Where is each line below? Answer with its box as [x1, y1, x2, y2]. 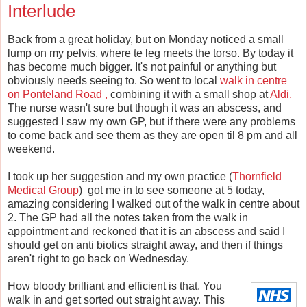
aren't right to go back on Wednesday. [8, 253, 189, 265]
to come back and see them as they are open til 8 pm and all [8, 130, 297, 142]
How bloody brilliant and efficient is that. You [8, 280, 222, 293]
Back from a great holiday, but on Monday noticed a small [8, 34, 284, 46]
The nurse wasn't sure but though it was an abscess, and [8, 102, 282, 114]
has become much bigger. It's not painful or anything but [8, 61, 276, 73]
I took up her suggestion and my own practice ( [8, 171, 232, 183]
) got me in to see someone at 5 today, [79, 184, 265, 197]
